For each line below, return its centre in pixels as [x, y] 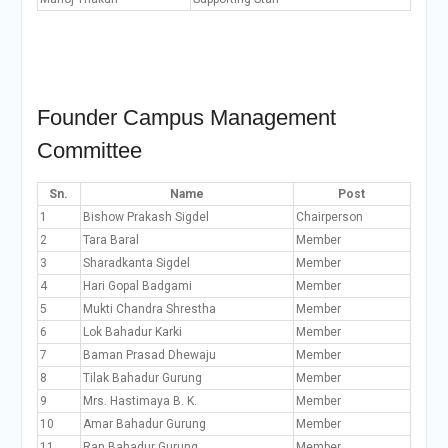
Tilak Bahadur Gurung [142, 378]
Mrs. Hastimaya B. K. [139, 401]
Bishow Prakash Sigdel [145, 217]
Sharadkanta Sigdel [136, 263]
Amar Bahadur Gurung [144, 424]
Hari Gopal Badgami [137, 286]
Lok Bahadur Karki [132, 332]
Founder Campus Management [186, 117]
